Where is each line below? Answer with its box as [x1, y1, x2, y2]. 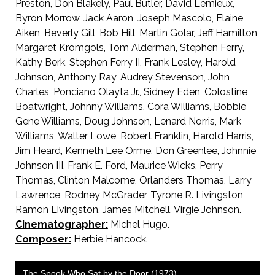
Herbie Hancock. [71, 233, 148, 245]
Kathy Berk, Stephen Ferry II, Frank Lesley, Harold [15, 56, 236, 68]
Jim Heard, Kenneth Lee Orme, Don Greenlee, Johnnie [15, 145, 256, 157]
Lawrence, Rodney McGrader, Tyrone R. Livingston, [15, 189, 245, 201]
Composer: [15, 233, 71, 245]
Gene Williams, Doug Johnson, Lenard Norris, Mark [15, 115, 241, 127]
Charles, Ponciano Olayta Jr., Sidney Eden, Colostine [15, 86, 247, 98]
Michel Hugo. [107, 219, 169, 230]
